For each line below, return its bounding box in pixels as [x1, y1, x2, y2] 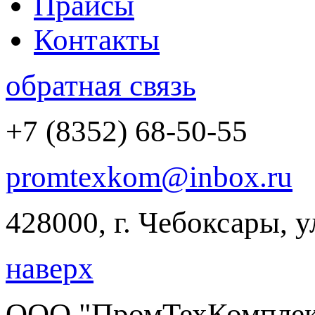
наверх [6, 252, 94, 285]
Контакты [34, 23, 160, 56]
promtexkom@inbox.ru [6, 160, 292, 193]
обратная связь [6, 69, 196, 102]
